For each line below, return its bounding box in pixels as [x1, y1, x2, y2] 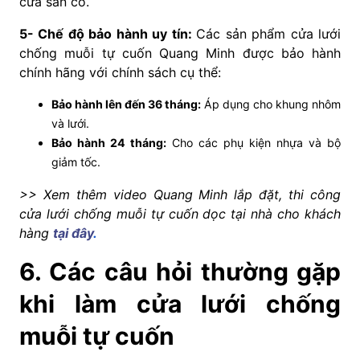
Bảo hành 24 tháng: [51, 135, 166, 149]
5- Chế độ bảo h [19, 25, 125, 42]
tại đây [53, 224, 93, 241]
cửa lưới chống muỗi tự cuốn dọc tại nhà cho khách [19, 205, 341, 222]
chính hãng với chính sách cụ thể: [19, 63, 221, 80]
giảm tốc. [51, 154, 100, 169]
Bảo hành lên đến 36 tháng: [51, 96, 201, 111]
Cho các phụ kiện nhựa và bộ [166, 135, 341, 149]
